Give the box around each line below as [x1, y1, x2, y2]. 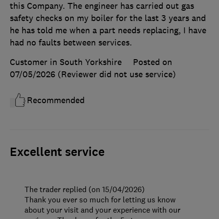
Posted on [133, 56, 172, 67]
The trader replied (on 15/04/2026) [24, 184, 145, 194]
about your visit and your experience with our [24, 204, 180, 215]
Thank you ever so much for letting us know [24, 194, 175, 204]
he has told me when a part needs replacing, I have [10, 24, 206, 36]
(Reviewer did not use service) [58, 68, 176, 80]
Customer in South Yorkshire [10, 56, 122, 67]
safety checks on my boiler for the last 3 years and [10, 12, 206, 23]
